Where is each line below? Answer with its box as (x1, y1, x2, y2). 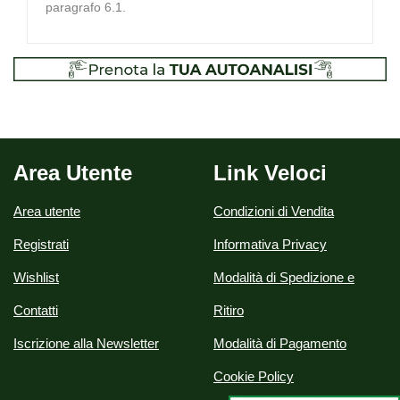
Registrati (13, 236, 69, 252)
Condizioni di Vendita (213, 203, 334, 219)
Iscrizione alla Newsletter (13, 335, 159, 351)
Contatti (13, 302, 58, 318)
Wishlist (13, 269, 59, 285)
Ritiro (213, 302, 244, 318)
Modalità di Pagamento (213, 335, 346, 351)
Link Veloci (213, 160, 327, 185)
